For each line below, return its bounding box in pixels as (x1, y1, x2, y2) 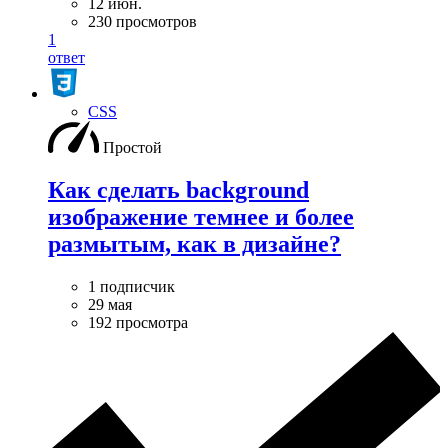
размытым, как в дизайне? (48, 230, 341, 257)
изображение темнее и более (48, 203, 354, 230)
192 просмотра (88, 313, 188, 331)
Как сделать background (48, 176, 309, 203)
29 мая (88, 295, 132, 313)
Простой (103, 139, 162, 156)
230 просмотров (88, 13, 197, 30)
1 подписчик (88, 277, 175, 295)
